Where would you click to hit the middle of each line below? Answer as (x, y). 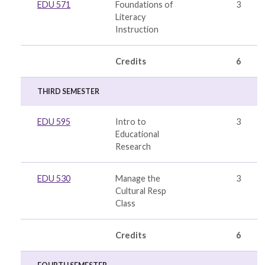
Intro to (131, 122)
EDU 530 (54, 178)
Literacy (130, 17)
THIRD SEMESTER (68, 91)
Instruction (137, 29)
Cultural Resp (141, 191)
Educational (137, 134)
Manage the (138, 178)
